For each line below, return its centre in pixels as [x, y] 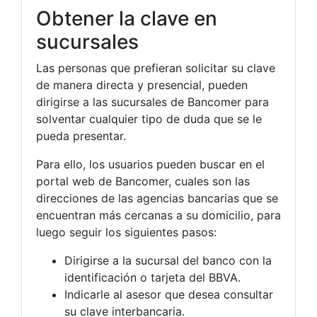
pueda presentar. [81, 136]
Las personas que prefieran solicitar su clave [156, 68]
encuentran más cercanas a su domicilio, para [158, 215]
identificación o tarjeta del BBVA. [152, 277]
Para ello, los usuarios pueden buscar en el [150, 164]
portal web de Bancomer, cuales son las [143, 181]
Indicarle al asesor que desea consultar [169, 294]
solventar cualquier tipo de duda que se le [149, 119]
